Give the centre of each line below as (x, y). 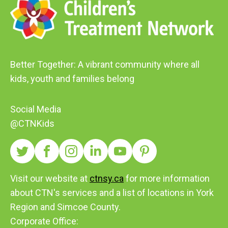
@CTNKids (32, 124)
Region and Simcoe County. (65, 207)
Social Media (36, 109)
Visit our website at (50, 179)
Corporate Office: (44, 221)
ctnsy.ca (107, 179)
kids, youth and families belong (72, 79)
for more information (167, 179)
